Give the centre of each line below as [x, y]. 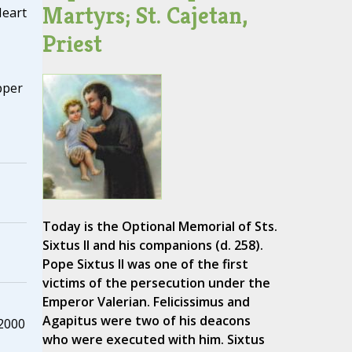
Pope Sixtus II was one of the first [145, 264]
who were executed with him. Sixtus [153, 340]
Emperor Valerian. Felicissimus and [146, 302]
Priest [72, 44]
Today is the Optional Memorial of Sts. [159, 227]
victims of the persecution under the [156, 283]
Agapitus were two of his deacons [146, 321]
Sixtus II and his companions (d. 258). [152, 246]
